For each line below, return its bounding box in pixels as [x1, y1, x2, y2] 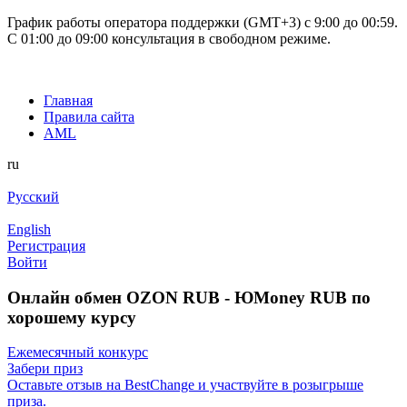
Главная [44, 93, 93, 108]
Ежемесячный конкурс [7, 344, 148, 361]
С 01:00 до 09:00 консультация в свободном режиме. [7, 31, 331, 46]
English [7, 222, 51, 237]
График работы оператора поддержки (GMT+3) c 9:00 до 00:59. [7, 15, 398, 30]
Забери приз [7, 361, 83, 377]
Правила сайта [44, 109, 134, 124]
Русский [7, 189, 59, 204]
